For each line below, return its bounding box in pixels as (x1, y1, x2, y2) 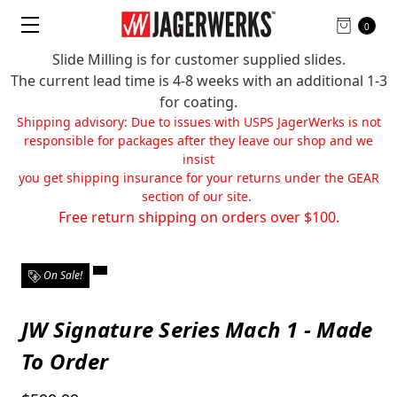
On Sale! (41, 268, 82, 283)
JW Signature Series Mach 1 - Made (21, 315, 373, 344)
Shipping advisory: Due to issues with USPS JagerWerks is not (16, 113, 381, 130)
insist (183, 151, 214, 167)
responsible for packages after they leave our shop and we (24, 132, 373, 149)
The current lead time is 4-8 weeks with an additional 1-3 (10, 71, 387, 90)
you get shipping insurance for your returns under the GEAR (18, 169, 379, 186)
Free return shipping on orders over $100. (58, 207, 339, 227)
